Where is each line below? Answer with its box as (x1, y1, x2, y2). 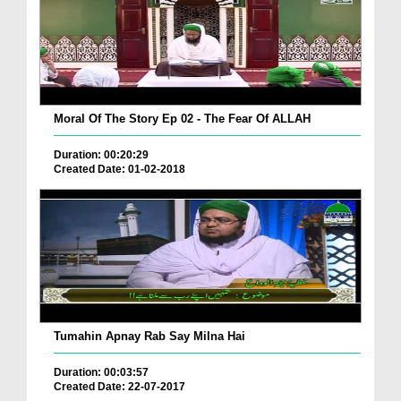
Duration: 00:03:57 (54, 366, 149, 379)
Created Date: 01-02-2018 (54, 163, 185, 176)
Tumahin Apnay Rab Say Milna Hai (54, 329, 245, 343)
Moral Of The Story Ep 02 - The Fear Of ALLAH (54, 112, 311, 126)
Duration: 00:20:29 (54, 149, 149, 162)
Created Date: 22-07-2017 (54, 380, 185, 393)
